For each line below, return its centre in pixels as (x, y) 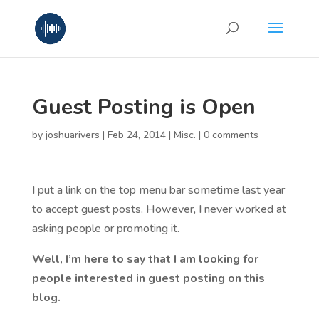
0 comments (231, 135)
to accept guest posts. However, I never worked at (159, 209)
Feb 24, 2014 (136, 135)
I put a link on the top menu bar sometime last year (158, 190)
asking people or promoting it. (105, 229)
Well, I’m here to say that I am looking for (145, 259)
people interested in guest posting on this (148, 278)
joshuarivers (72, 135)
